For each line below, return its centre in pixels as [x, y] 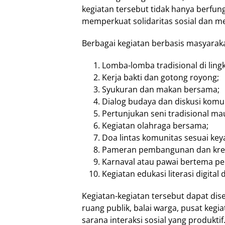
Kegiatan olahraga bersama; [155, 126]
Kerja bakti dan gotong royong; [160, 78]
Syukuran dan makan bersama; [161, 90]
